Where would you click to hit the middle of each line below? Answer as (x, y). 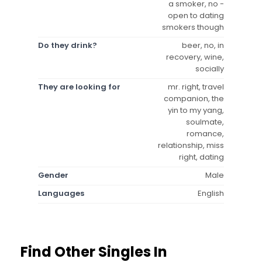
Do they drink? (68, 45)
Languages (61, 193)
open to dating (196, 15)
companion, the (194, 98)
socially (210, 68)
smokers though (193, 27)
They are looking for (79, 87)
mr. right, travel (196, 87)
